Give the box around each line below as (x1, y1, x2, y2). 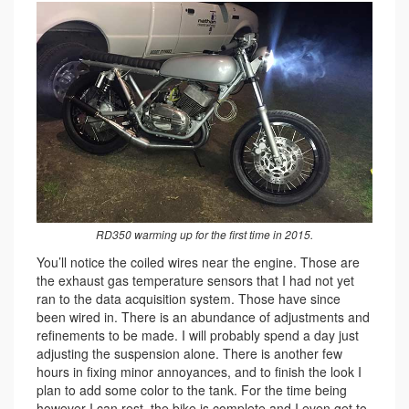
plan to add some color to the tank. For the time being (37, 381, 347, 400)
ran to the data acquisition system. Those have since (37, 289, 341, 309)
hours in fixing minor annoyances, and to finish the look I (37, 362, 362, 382)
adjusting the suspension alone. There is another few (37, 344, 342, 363)
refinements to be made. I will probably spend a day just (37, 326, 359, 345)
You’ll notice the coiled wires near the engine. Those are (37, 253, 360, 272)
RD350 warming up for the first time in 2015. (96, 226, 313, 243)
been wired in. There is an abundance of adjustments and (37, 308, 370, 327)
